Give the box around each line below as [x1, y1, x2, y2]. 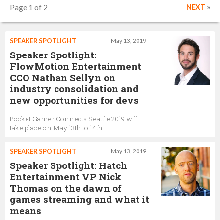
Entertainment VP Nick [10, 170, 121, 183]
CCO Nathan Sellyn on [10, 71, 115, 83]
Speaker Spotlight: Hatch [10, 159, 127, 171]
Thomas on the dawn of [10, 182, 122, 194]
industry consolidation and [10, 82, 138, 95]
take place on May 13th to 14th [10, 123, 103, 132]
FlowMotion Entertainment [10, 60, 141, 72]
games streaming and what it [10, 193, 149, 205]
